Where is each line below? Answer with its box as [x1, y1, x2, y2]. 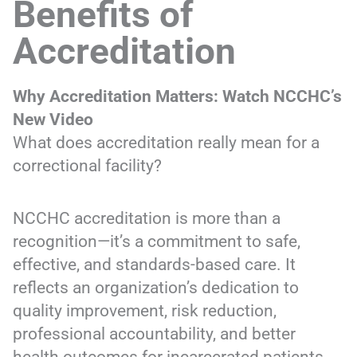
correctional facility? [13, 155, 163, 175]
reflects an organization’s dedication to [13, 277, 300, 297]
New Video [13, 109, 94, 129]
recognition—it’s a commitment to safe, [13, 231, 301, 251]
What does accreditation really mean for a [13, 132, 320, 152]
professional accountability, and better [13, 324, 296, 343]
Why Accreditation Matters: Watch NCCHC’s [13, 86, 343, 106]
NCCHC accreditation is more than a [13, 208, 281, 228]
